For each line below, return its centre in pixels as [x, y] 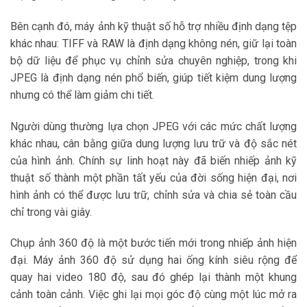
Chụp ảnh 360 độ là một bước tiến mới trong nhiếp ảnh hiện [153, 243]
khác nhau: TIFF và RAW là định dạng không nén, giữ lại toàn [153, 43]
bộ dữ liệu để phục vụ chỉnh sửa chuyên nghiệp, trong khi [153, 60]
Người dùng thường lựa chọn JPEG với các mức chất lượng [153, 126]
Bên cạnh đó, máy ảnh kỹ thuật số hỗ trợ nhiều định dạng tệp [153, 26]
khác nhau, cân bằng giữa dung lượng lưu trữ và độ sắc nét [153, 143]
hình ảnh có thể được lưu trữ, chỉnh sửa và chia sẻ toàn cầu [153, 195]
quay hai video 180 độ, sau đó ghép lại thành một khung [153, 278]
